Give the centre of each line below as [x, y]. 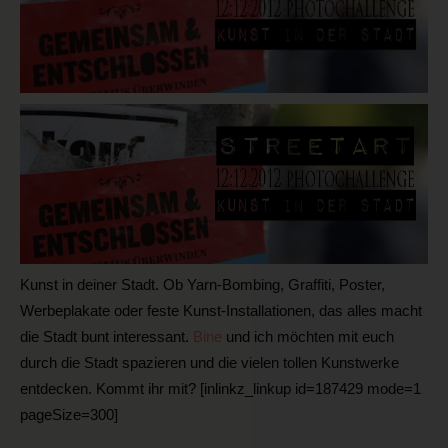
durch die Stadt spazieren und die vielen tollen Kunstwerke [209, 362]
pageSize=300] [69, 414]
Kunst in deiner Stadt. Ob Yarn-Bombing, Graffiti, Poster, [202, 284]
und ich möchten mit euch [310, 336]
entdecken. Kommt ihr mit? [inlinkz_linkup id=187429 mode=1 [220, 388]
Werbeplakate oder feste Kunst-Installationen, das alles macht [221, 310]
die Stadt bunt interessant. [106, 336]
